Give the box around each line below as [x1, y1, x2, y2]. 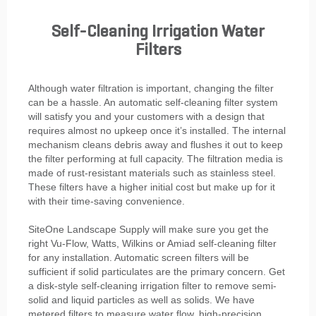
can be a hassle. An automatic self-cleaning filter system [28, 97, 278, 109]
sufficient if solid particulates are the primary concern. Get [28, 266, 285, 278]
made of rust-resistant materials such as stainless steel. [28, 167, 276, 179]
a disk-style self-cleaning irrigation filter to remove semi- [28, 280, 276, 292]
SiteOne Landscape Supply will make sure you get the [28, 224, 269, 236]
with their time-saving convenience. [28, 195, 185, 207]
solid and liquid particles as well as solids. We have [28, 294, 255, 306]
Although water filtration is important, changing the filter [28, 83, 274, 95]
